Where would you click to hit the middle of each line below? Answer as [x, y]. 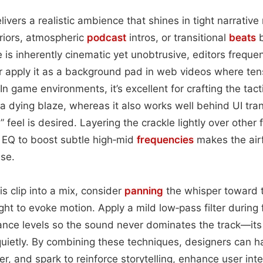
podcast [107, 37]
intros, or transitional [178, 37]
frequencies [165, 139]
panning [144, 190]
